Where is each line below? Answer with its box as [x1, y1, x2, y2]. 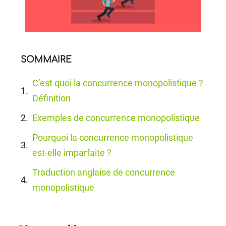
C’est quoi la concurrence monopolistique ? [32, 78, 204, 89]
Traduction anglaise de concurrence [32, 167, 176, 178]
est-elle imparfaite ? [32, 147, 112, 158]
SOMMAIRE [21, 55, 72, 65]
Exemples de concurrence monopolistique [32, 112, 200, 124]
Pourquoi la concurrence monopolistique [32, 132, 194, 143]
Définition [32, 93, 71, 104]
